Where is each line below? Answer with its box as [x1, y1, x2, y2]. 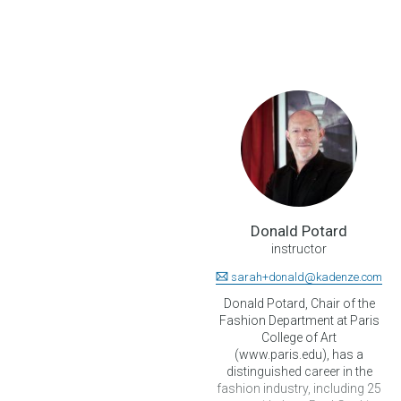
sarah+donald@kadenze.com [231, 269, 382, 284]
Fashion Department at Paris [218, 313, 380, 328]
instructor [271, 241, 327, 256]
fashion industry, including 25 [217, 381, 381, 397]
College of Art [261, 330, 337, 346]
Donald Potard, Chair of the [223, 296, 375, 311]
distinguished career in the [226, 364, 372, 380]
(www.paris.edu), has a [235, 347, 363, 363]
